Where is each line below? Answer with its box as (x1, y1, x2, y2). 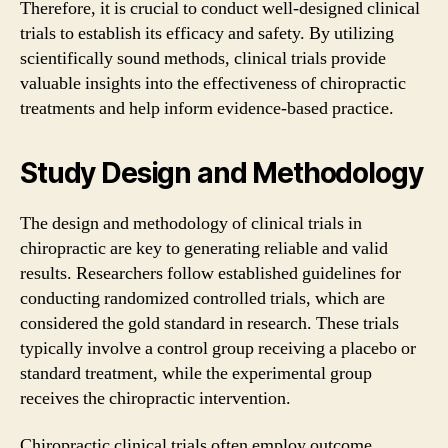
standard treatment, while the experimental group (20, 361, 372, 385)
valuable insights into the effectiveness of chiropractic (20, 71, 406, 95)
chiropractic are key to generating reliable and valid (20, 236, 388, 260)
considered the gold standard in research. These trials (20, 311, 399, 335)
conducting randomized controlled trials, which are (20, 286, 385, 310)
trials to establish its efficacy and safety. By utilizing (20, 21, 394, 45)
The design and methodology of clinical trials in (20, 211, 362, 235)
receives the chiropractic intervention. (20, 386, 291, 410)
